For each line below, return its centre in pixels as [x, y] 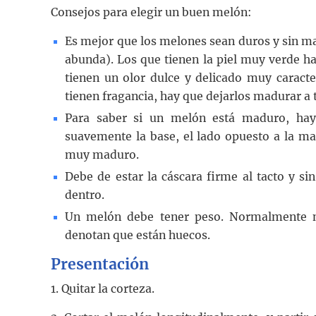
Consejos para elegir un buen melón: [151, 12]
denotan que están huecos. [138, 235]
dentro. [85, 195]
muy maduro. [102, 154]
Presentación [100, 264]
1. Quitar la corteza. [103, 288]
